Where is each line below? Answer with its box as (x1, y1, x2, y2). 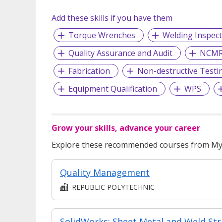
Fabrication (68, 65, 110, 76)
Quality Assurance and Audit (68, 47, 172, 58)
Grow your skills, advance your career (52, 122, 200, 133)
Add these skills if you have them (52, 12, 172, 23)
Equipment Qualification (68, 83, 157, 94)
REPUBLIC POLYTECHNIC (72, 182, 155, 192)
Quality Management (60, 166, 150, 178)
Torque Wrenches (68, 29, 135, 41)
